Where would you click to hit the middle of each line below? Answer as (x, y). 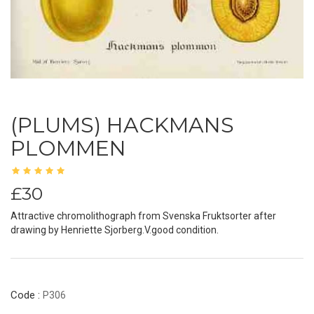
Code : (27, 295)
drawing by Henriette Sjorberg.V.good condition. (115, 230)
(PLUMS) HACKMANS (122, 125)
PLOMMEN (68, 148)
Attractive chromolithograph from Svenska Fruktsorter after (143, 216)
